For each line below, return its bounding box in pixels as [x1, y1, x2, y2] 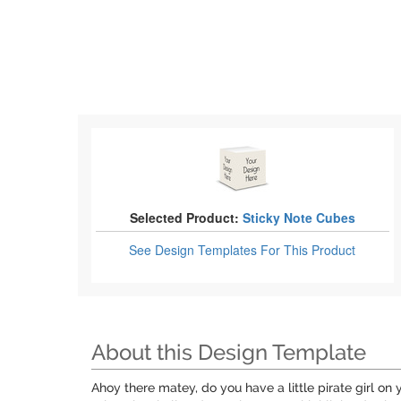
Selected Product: [129, 209, 239, 226]
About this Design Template [91, 339, 366, 365]
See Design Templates [129, 241, 261, 259]
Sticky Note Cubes [242, 209, 355, 226]
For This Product [260, 241, 356, 259]
